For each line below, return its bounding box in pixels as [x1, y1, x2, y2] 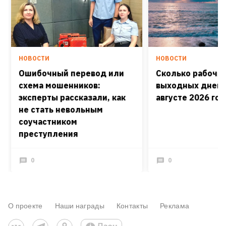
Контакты [116, 201, 148, 210]
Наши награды [54, 201, 104, 210]
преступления [19, 128, 78, 139]
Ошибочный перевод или [19, 68, 124, 78]
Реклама [160, 201, 190, 210]
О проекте [8, 201, 43, 210]
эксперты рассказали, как [19, 92, 126, 102]
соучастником [19, 116, 77, 127]
